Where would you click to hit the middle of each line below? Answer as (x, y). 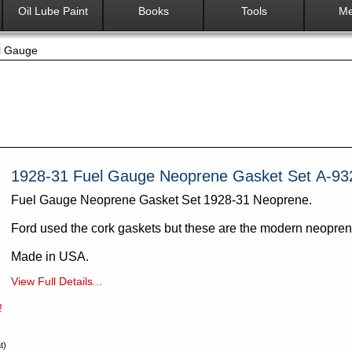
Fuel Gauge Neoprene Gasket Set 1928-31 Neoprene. (163, 200)
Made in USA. (49, 257)
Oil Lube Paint (53, 11)
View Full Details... (56, 282)
